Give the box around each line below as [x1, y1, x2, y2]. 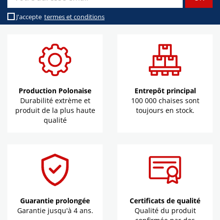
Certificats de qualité [130, 196, 200, 206]
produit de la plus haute [15, 106, 95, 115]
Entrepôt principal [134, 86, 196, 96]
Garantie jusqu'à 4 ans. [17, 206, 93, 216]
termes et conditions [44, 12, 105, 22]
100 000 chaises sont [131, 96, 199, 106]
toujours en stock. [136, 106, 194, 115]
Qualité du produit [134, 206, 196, 216]
